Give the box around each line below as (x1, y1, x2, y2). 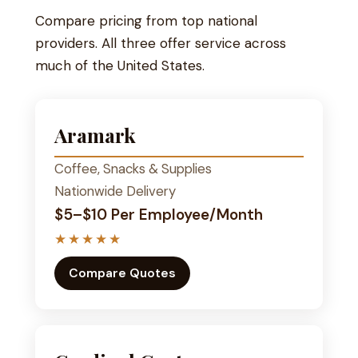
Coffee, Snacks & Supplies (54, 160, 212, 178)
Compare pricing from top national (35, 12, 257, 30)
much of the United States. (35, 57, 205, 75)
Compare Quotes (69, 265, 176, 282)
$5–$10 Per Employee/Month (54, 205, 263, 225)
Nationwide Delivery (54, 182, 176, 201)
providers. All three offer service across (35, 34, 286, 53)
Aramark (54, 121, 136, 149)
